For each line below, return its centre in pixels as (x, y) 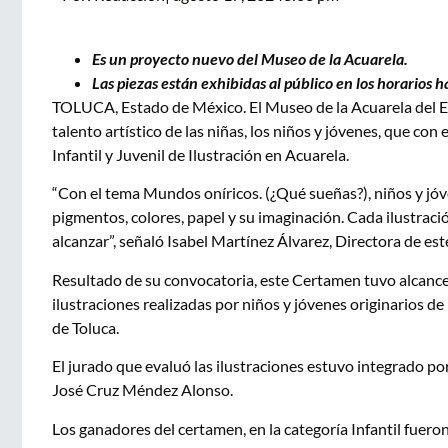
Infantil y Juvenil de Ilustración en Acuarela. (200, 154)
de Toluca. (85, 327)
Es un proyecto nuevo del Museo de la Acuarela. (250, 58)
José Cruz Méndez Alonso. (142, 390)
